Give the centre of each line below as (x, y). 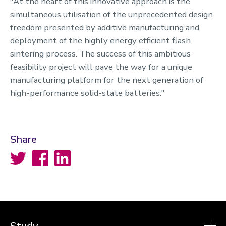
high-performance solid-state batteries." (87, 93)
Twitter (20, 154)
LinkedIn (66, 154)
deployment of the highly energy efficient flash (100, 40)
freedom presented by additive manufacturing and (105, 27)
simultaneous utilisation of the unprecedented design (111, 14)
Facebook (46, 154)
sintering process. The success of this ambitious (100, 53)
